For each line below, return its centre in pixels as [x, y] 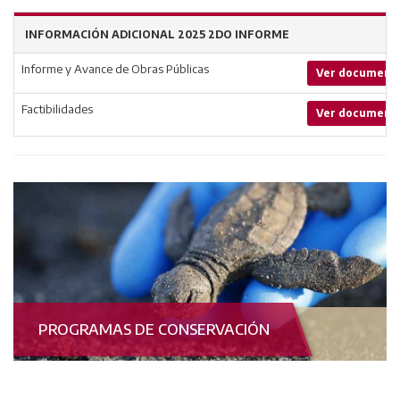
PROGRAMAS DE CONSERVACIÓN [154, 329]
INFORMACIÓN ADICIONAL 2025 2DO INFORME [157, 34]
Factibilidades [57, 109]
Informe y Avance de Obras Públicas [115, 69]
